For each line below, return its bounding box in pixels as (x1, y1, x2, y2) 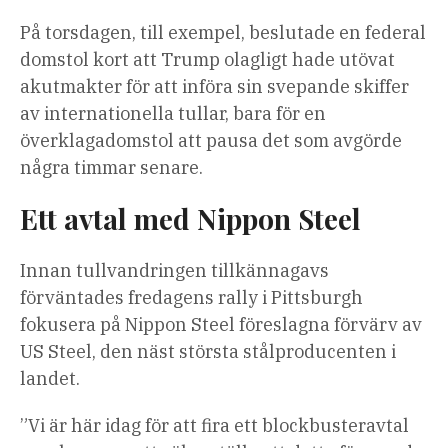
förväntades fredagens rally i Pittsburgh (20, 286, 363, 310)
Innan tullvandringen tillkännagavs (20, 259, 329, 283)
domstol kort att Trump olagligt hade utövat (20, 48, 395, 72)
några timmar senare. (20, 156, 203, 180)
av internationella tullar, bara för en (20, 102, 326, 126)
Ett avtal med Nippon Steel (20, 200, 361, 238)
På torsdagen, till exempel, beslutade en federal (20, 21, 426, 45)
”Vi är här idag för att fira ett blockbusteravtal (20, 414, 409, 438)
